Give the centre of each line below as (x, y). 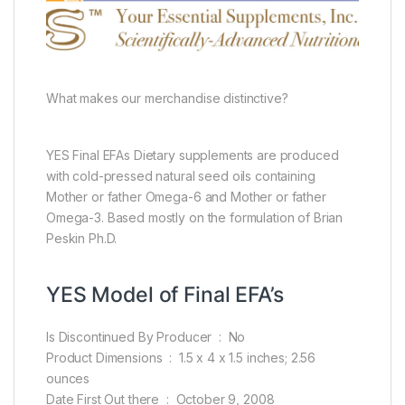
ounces (68, 379)
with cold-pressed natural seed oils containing (181, 176)
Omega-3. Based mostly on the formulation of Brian (195, 218)
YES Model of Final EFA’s (165, 295)
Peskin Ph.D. (82, 239)
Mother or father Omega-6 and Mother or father (186, 197)
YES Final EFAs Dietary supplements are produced (193, 155)
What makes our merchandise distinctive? (167, 99)
